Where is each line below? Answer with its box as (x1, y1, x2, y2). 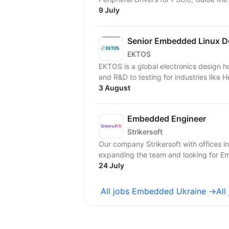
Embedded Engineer (127, 113, 206, 124)
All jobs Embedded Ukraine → (101, 186, 216, 196)
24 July (99, 161, 124, 170)
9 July (99, 5, 120, 14)
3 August (99, 83, 130, 92)
